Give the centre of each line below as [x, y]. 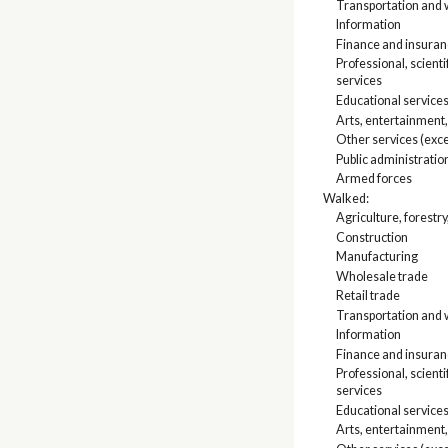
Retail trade [367, 296]
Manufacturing [376, 257]
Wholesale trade [381, 276]
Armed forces [373, 179]
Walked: [346, 198]
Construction [371, 237]
